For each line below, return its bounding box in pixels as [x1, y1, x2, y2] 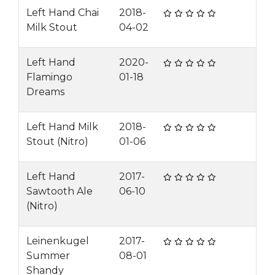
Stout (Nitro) [26, 136, 88, 147]
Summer [26, 250, 70, 261]
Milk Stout [26, 21, 77, 33]
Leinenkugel [26, 235, 89, 247]
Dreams [26, 86, 64, 98]
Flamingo [26, 71, 72, 83]
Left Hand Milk [26, 121, 98, 133]
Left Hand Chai [26, 7, 99, 18]
